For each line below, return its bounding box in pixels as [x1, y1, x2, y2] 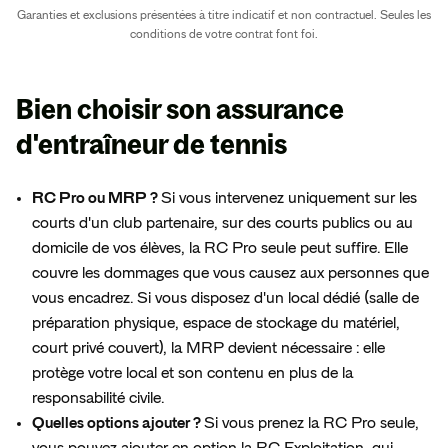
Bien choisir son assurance [16, 93, 344, 126]
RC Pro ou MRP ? [32, 190, 161, 207]
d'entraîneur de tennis [16, 128, 287, 161]
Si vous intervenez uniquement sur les [161, 190, 417, 207]
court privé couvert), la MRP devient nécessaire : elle [32, 340, 385, 357]
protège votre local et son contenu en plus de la [32, 365, 353, 382]
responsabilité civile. [32, 390, 164, 407]
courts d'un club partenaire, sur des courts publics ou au [32, 215, 413, 232]
